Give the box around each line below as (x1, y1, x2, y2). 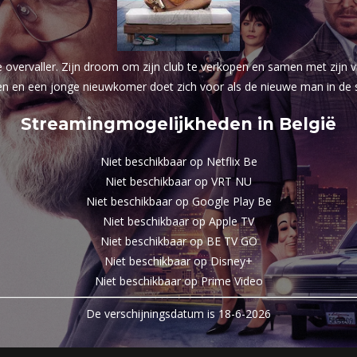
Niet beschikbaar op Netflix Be (100, 154, 257, 170)
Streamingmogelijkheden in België (21, 114, 336, 135)
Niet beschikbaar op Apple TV (103, 214, 254, 229)
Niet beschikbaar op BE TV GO (100, 233, 257, 249)
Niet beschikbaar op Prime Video (94, 273, 263, 289)
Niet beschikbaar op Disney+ (104, 253, 253, 269)
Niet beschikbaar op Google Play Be (85, 194, 272, 210)
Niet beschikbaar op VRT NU (105, 174, 252, 190)
